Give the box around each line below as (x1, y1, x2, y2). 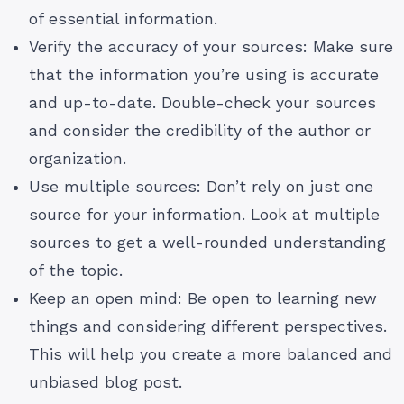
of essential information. (29, 10, 217, 29)
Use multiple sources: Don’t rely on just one (29, 178, 373, 197)
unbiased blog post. (29, 373, 182, 392)
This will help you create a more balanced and (29, 345, 392, 364)
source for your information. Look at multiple (29, 206, 380, 225)
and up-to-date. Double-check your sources (29, 94, 376, 113)
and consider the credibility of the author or (29, 122, 371, 141)
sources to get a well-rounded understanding (29, 234, 386, 252)
